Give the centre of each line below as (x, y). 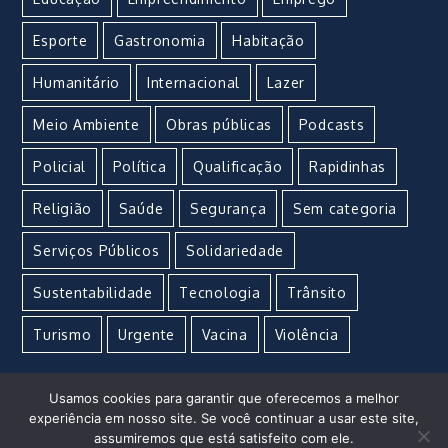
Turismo (62, 334)
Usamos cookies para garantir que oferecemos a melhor (224, 398)
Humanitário (77, 82)
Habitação (268, 40)
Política (139, 166)
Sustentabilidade (93, 292)
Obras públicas (219, 124)
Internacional (193, 82)
